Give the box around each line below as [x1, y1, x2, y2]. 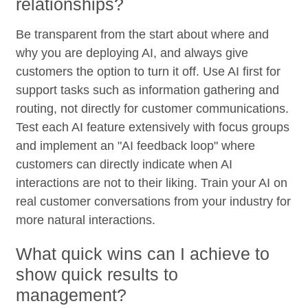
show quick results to [16, 264, 179, 284]
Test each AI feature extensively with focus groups [16, 120, 290, 134]
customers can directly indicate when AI [16, 157, 233, 171]
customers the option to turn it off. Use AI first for [16, 64, 281, 78]
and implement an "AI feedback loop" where [16, 138, 256, 153]
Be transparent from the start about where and [16, 27, 269, 41]
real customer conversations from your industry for [16, 194, 291, 208]
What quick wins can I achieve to [16, 243, 270, 263]
